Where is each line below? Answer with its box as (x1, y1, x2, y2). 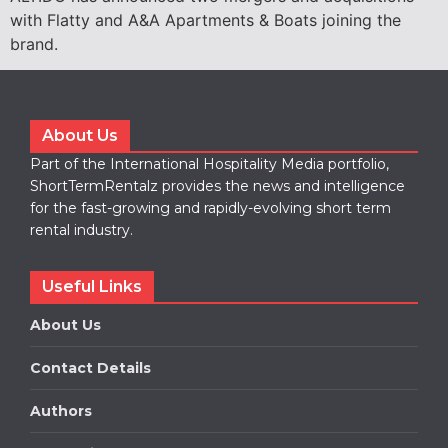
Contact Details (30, 359, 151, 378)
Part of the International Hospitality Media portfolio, (30, 155, 389, 174)
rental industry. (30, 221, 133, 240)
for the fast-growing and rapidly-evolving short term (30, 199, 391, 218)
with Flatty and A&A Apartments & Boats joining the (10, 9, 401, 30)
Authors (30, 402, 92, 421)
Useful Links (42, 277, 142, 297)
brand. (10, 33, 58, 54)
